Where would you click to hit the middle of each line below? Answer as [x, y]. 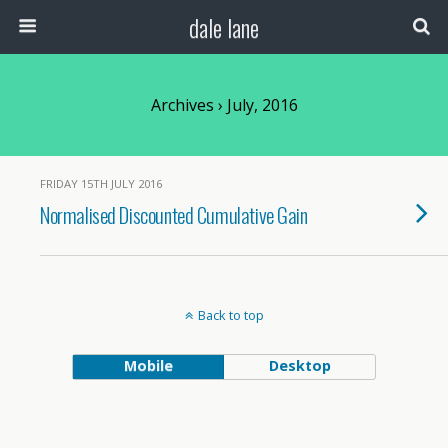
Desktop [299, 365]
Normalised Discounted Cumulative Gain [174, 214]
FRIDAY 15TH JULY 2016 [101, 183]
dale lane [224, 27]
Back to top [230, 315]
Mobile [148, 365]
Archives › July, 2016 [224, 105]
